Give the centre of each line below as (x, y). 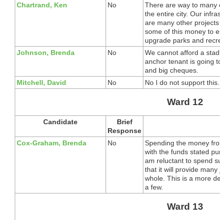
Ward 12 (185, 102)
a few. (154, 187)
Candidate (60, 122)
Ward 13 (185, 206)
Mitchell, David (41, 82)
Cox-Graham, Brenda (52, 143)
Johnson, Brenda (46, 52)
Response (124, 130)
